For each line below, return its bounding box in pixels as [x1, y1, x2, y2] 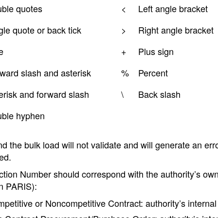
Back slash [138, 88, 181, 100]
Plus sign [138, 45, 174, 57]
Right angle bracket [138, 23, 214, 36]
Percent [138, 66, 168, 79]
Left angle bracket [138, 2, 208, 15]
